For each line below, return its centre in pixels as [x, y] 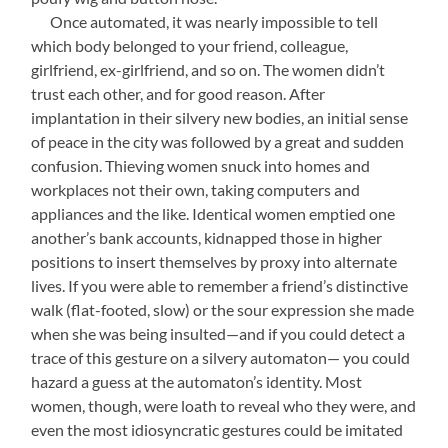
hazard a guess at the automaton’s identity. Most [197, 381]
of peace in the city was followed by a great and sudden [218, 141]
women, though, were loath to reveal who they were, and [224, 405]
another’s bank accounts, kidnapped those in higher [207, 237]
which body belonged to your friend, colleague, [190, 45]
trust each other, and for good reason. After [178, 93]
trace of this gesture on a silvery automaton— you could [221, 357]
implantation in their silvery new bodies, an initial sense [220, 117]
